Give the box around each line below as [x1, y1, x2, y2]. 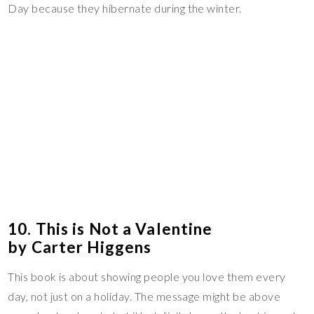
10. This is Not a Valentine [8, 219, 213, 239]
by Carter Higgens [8, 238, 152, 257]
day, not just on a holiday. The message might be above [8, 289, 281, 303]
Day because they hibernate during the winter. [8, 1, 242, 15]
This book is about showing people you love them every [8, 270, 286, 284]
